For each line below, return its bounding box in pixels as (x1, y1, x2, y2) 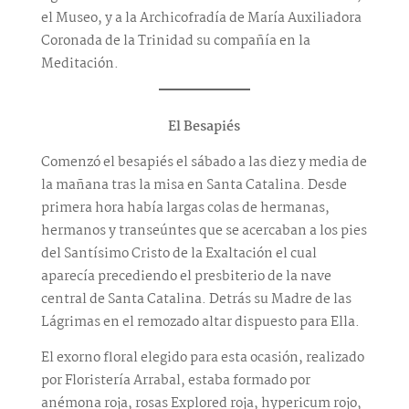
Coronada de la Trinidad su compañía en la (40, 29, 310, 52)
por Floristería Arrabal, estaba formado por (40, 369, 310, 392)
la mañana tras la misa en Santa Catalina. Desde (40, 173, 347, 196)
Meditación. (40, 52, 119, 75)
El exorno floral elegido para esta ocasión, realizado (40, 346, 364, 369)
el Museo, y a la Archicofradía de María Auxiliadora (40, 6, 362, 29)
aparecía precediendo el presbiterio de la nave (40, 265, 331, 288)
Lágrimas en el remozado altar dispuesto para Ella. (40, 310, 360, 333)
